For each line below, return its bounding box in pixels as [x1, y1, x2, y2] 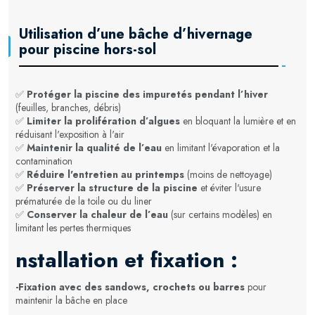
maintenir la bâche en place [15, 292, 127, 307]
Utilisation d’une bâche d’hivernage [19, 23, 252, 44]
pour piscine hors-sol [19, 39, 156, 60]
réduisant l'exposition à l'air [15, 127, 124, 141]
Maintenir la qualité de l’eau [27, 140, 162, 155]
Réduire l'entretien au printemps [27, 167, 184, 181]
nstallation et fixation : [15, 244, 238, 275]
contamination [15, 153, 72, 168]
